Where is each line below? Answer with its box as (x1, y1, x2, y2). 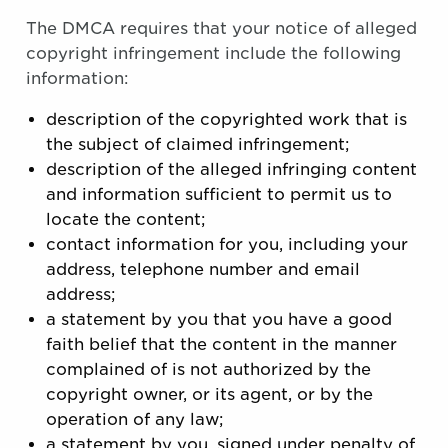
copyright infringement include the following (26, 44, 401, 63)
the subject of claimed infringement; (46, 135, 350, 154)
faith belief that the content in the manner (46, 335, 397, 354)
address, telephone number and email (46, 260, 360, 279)
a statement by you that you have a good (46, 310, 392, 329)
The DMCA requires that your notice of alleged (26, 19, 417, 38)
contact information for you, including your (46, 235, 408, 254)
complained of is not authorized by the (46, 360, 371, 379)
